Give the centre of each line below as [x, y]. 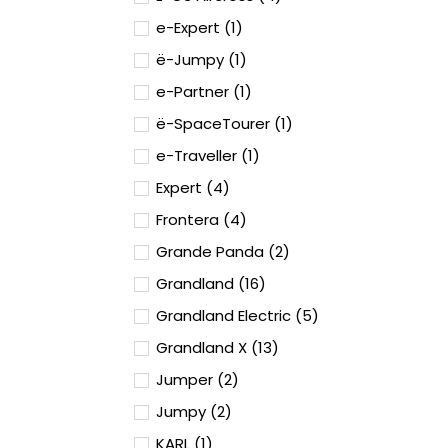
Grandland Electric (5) [237, 315]
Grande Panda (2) [223, 251]
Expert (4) [193, 187]
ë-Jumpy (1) [201, 59]
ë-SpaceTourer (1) [224, 123]
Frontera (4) [201, 219]
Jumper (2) [197, 379]
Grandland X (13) [217, 347]
